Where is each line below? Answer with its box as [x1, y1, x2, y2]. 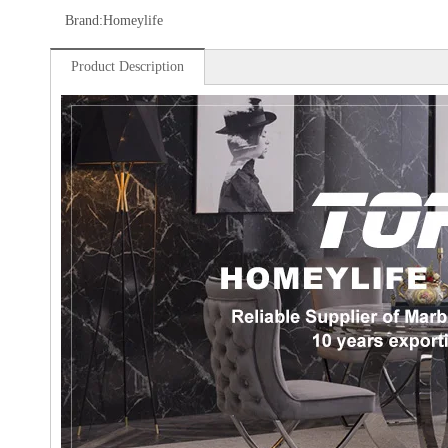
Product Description [71, 58, 184, 74]
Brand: [65, 12, 103, 28]
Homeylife [103, 12, 163, 28]
